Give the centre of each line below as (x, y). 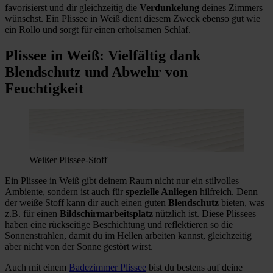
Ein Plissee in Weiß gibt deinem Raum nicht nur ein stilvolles (122, 181)
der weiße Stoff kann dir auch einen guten (87, 203)
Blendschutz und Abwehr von (96, 72)
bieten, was (243, 203)
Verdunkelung (171, 8)
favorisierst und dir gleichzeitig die (72, 8)
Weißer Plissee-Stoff (68, 160)
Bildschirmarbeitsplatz (108, 214)
